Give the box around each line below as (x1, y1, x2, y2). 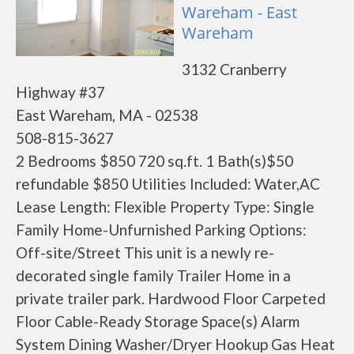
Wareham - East (182, 2, 297, 23)
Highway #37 (16, 83, 105, 101)
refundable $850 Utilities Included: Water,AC (16, 175, 320, 193)
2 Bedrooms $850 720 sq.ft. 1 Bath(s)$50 (16, 152, 293, 170)
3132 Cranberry (182, 60, 287, 78)
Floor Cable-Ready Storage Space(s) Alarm (16, 312, 299, 330)
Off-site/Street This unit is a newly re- (16, 243, 274, 262)
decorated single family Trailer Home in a (16, 266, 291, 284)
